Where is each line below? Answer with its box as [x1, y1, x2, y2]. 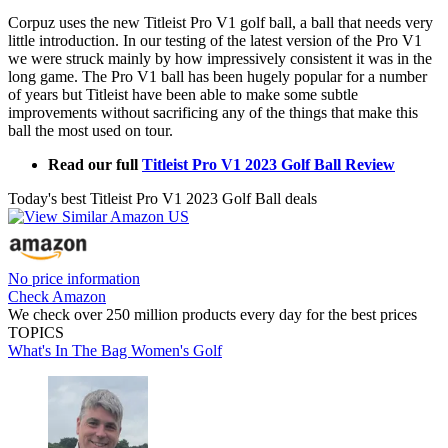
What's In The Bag [8, 342, 131, 360]
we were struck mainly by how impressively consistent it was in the [8, 50, 432, 68]
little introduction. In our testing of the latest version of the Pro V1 [8, 32, 422, 50]
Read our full [48, 156, 142, 174]
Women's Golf [131, 342, 222, 360]
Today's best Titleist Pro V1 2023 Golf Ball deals [8, 190, 317, 208]
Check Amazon [8, 288, 106, 306]
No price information [8, 270, 140, 288]
